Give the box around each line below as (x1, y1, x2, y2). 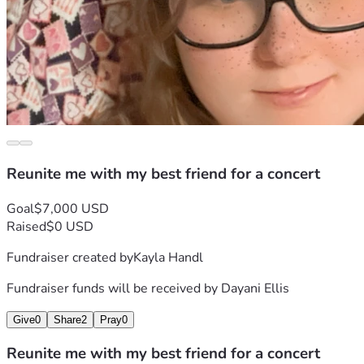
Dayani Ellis (221, 279, 289, 297)
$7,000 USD (34, 199, 109, 218)
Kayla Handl (133, 248, 203, 266)
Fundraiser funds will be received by (6, 279, 221, 297)
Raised (6, 217, 46, 236)
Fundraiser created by (6, 248, 133, 266)
